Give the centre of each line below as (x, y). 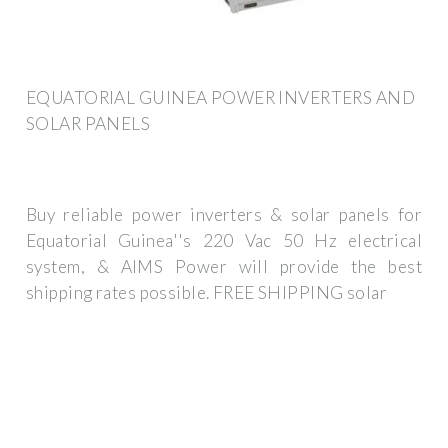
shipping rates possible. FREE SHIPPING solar (207, 293)
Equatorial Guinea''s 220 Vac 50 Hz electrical (224, 241)
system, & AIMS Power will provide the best (224, 267)
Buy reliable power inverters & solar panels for (224, 215)
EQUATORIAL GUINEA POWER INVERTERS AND (221, 97)
